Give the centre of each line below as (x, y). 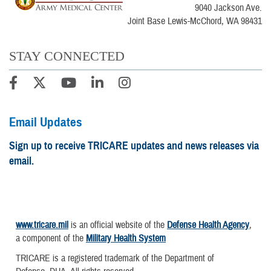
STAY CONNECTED (67, 56)
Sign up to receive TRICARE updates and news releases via (134, 146)
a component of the (51, 238)
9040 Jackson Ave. (228, 8)
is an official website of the (118, 225)
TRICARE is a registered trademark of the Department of (115, 258)
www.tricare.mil (42, 225)
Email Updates (46, 122)
